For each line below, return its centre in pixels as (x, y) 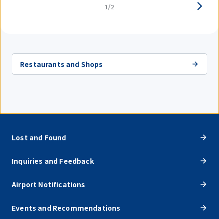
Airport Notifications (49, 184)
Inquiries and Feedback (53, 161)
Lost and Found (39, 137)
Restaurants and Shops (62, 64)
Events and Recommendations (66, 208)
